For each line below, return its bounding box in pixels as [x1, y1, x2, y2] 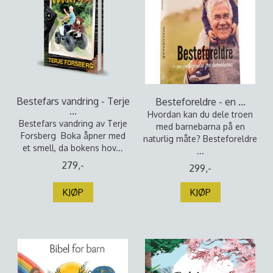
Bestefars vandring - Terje [16, 95, 130, 107]
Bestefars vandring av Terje [18, 118, 127, 129]
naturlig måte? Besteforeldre [143, 133, 257, 144]
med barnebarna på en [155, 121, 245, 132]
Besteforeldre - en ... [155, 96, 246, 108]
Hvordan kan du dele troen [147, 109, 253, 119]
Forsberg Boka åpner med [20, 130, 126, 141]
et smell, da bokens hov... [23, 143, 123, 153]
